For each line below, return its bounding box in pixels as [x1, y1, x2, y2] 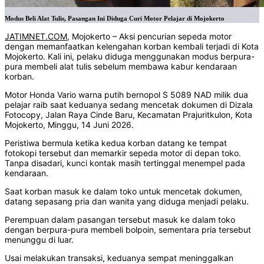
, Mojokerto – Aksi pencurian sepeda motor [67, 31, 232, 42]
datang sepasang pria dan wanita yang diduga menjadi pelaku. [5, 196, 249, 207]
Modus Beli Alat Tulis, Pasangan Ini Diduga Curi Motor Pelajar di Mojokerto [5, 15, 225, 22]
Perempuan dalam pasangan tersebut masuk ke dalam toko [5, 214, 235, 225]
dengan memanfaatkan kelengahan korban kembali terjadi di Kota [5, 41, 259, 52]
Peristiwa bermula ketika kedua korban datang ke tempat [5, 138, 227, 148]
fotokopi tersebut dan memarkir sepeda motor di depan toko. [5, 148, 241, 159]
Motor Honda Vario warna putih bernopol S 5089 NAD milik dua [5, 90, 248, 100]
